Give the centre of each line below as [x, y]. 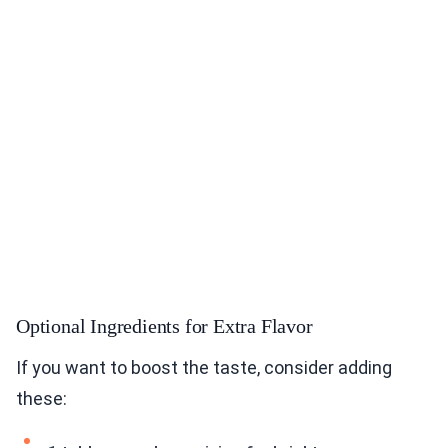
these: [41, 399]
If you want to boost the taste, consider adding [204, 368]
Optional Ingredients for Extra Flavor [164, 326]
